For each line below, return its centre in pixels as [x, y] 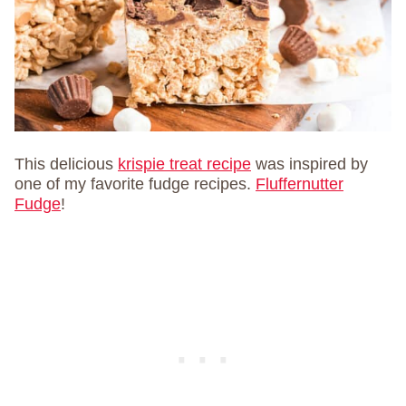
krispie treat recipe [184, 164]
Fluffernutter [300, 184]
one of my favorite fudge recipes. [135, 184]
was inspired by [309, 164]
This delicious [66, 164]
